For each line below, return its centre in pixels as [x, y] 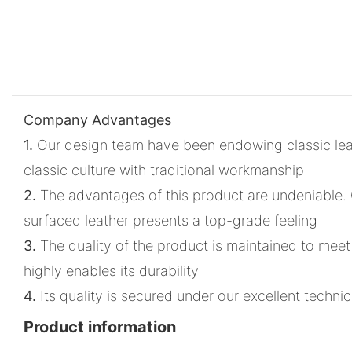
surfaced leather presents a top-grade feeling [170, 220]
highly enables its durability [111, 270]
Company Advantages [97, 119]
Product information [100, 326]
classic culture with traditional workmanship [164, 170]
